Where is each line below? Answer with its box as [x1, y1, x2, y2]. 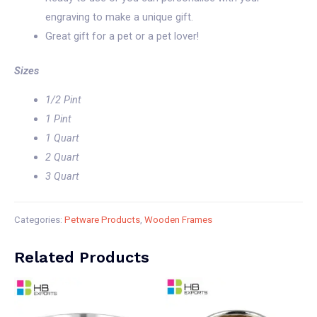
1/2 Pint [45, 93, 81, 107]
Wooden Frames [144, 214, 212, 226]
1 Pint [45, 113, 71, 126]
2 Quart [45, 151, 79, 164]
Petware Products [64, 214, 140, 226]
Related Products [14, 248, 149, 267]
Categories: [14, 214, 64, 226]
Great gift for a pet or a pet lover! [45, 29, 199, 42]
